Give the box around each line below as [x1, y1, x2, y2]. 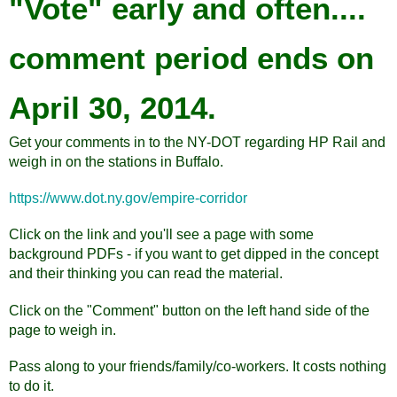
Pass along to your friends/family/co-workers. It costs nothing [9, 358, 386, 374]
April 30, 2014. [9, 90, 216, 125]
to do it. [9, 378, 54, 393]
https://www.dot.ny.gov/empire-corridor [9, 191, 247, 206]
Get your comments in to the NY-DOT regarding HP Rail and [9, 135, 385, 150]
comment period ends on [9, 41, 374, 75]
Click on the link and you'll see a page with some [9, 227, 314, 243]
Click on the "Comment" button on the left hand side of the [9, 302, 370, 318]
